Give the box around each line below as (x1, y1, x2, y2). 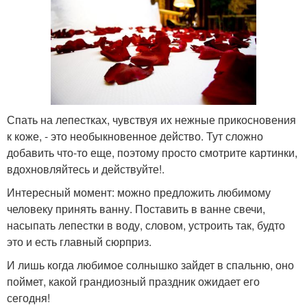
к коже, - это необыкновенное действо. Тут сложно (7, 128, 263, 145)
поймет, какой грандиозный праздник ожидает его (7, 273, 260, 290)
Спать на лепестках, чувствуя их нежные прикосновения (7, 112, 296, 128)
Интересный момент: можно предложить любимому (7, 184, 271, 201)
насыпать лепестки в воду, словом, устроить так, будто (7, 217, 285, 234)
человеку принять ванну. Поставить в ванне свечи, (7, 201, 265, 217)
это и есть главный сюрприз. (7, 234, 151, 250)
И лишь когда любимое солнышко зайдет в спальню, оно (7, 257, 294, 273)
